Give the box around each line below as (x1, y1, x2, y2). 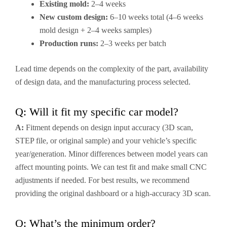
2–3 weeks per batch (98, 39, 166, 48)
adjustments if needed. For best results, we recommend (15, 176, 190, 184)
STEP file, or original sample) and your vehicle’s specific (15, 136, 197, 145)
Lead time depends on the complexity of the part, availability (15, 64, 208, 73)
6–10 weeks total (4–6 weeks (108, 13, 203, 21)
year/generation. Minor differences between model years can (15, 149, 208, 158)
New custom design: (40, 13, 108, 21)
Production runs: (40, 39, 98, 48)
